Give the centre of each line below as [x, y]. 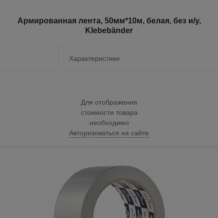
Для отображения [109, 102]
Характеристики [94, 59]
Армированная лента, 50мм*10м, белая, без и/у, [109, 21]
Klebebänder [109, 31]
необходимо [109, 122]
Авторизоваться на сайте [109, 133]
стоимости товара [109, 112]
